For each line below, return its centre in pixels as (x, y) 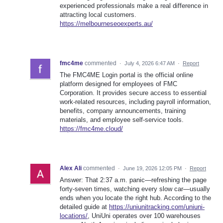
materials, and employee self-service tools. (122, 120)
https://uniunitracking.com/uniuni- (157, 207)
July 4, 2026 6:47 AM (150, 63)
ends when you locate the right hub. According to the (135, 198)
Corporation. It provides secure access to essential (133, 93)
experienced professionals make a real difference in (134, 6)
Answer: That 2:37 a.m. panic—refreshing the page (133, 180)
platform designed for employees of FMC (118, 84)
